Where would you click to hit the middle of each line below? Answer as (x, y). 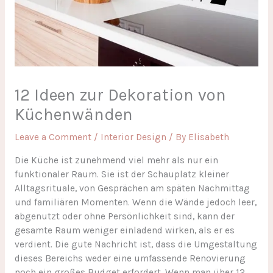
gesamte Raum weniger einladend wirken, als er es (124, 230)
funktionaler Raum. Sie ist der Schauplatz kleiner (122, 174)
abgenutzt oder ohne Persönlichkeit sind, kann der (124, 216)
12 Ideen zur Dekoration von (120, 95)
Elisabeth (208, 137)
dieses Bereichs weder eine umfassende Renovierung (130, 258)
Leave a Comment (53, 137)
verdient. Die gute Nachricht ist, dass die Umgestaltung (136, 244)
